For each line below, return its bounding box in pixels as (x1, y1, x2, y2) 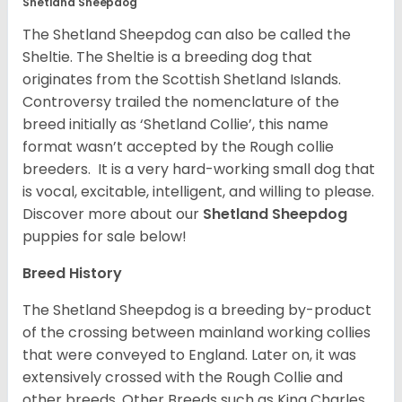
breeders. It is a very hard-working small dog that (22, 159, 375, 180)
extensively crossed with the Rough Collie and (22, 367, 343, 389)
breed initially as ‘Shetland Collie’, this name (22, 114, 328, 135)
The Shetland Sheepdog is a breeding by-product (22, 300, 371, 321)
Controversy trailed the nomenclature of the (22, 92, 339, 113)
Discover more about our (22, 204, 203, 225)
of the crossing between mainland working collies (22, 322, 371, 344)
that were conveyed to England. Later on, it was (22, 345, 356, 366)
